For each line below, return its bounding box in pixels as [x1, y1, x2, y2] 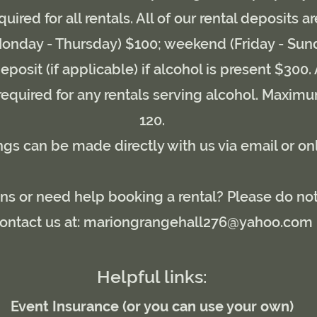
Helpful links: [97, 266, 207, 287]
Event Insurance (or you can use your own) [11, 298, 294, 315]
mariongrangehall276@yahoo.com [83, 214, 313, 231]
